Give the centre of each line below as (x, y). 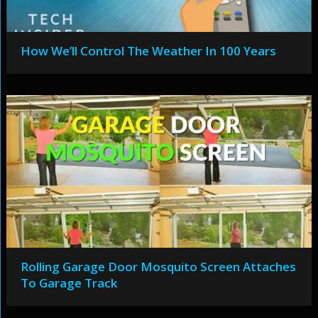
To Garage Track (68, 283)
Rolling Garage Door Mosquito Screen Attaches (158, 267)
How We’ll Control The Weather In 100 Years (148, 51)
